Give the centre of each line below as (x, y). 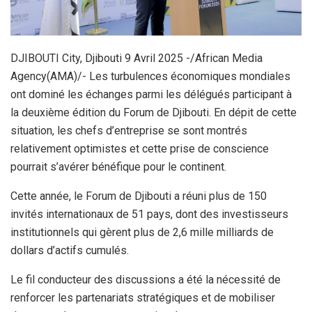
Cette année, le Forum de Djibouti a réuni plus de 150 (139, 196)
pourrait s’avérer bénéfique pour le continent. (118, 167)
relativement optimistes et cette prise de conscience (140, 149)
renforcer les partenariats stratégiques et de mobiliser (143, 298)
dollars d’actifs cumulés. (71, 251)
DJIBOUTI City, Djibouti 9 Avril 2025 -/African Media (136, 58)
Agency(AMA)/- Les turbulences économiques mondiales (150, 77)
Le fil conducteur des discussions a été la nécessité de (146, 280)
